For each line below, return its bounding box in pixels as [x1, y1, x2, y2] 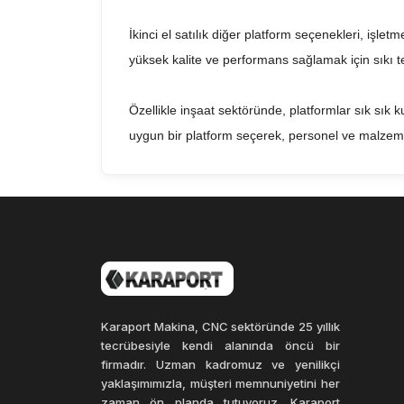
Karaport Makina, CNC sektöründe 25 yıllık [101, 319, 340, 334]
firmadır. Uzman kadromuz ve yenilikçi [101, 357, 340, 372]
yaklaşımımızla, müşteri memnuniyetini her [101, 376, 340, 390]
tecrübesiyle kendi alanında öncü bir [101, 338, 340, 353]
